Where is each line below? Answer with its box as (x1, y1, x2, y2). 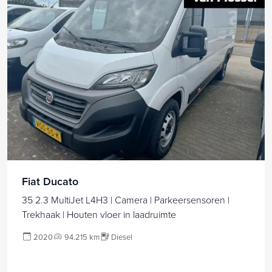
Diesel (111, 231, 132, 242)
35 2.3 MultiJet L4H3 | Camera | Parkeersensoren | (22, 192, 229, 206)
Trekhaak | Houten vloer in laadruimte (22, 207, 176, 221)
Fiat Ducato (22, 173, 78, 189)
